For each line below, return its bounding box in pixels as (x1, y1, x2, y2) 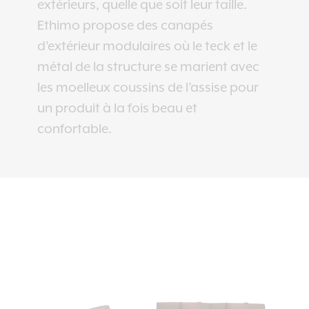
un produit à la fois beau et (37, 100, 197, 117)
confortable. (37, 121, 112, 137)
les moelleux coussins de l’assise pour (37, 79, 259, 96)
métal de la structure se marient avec (37, 59, 259, 75)
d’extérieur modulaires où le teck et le (37, 38, 257, 54)
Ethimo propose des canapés (37, 17, 213, 34)
